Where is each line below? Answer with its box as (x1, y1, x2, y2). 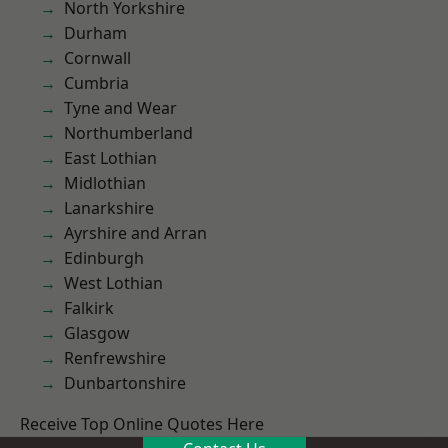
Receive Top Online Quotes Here (20, 413, 264, 435)
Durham (64, 22, 127, 44)
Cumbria (64, 72, 129, 94)
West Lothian (64, 272, 163, 294)
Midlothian (64, 172, 146, 194)
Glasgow (64, 322, 130, 344)
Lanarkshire (64, 197, 154, 219)
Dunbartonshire (64, 372, 186, 394)
